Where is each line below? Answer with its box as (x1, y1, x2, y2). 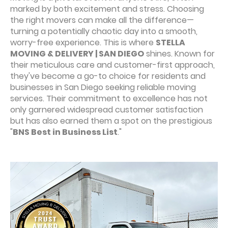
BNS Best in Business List (13, 126, 118, 138)
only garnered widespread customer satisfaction (10, 104, 203, 116)
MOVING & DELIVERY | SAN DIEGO (10, 48, 144, 60)
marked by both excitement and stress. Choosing (10, 3, 204, 15)
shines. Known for (144, 48, 215, 60)
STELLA (156, 37, 185, 48)
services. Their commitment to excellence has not (10, 93, 208, 104)
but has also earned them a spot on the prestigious (10, 115, 212, 127)
